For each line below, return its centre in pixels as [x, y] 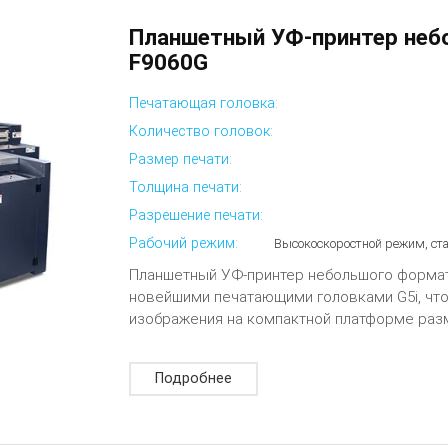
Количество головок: [201, 131]
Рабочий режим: [184, 244]
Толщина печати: [186, 188]
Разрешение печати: [196, 216]
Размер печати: [181, 159]
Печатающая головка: [204, 103]
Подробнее [194, 379]
